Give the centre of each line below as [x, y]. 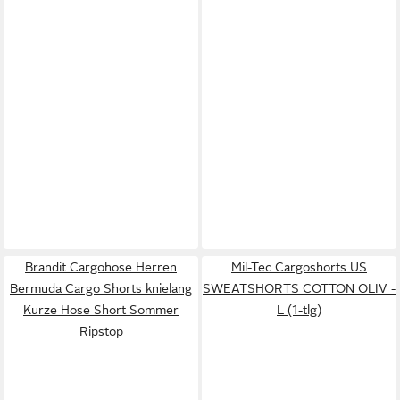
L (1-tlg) [299, 309]
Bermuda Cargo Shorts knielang [101, 288]
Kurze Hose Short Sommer [101, 309]
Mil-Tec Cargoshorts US [299, 267]
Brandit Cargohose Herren [101, 267]
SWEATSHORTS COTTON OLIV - [299, 288]
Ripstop [101, 331]
